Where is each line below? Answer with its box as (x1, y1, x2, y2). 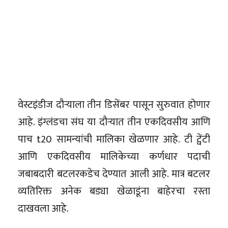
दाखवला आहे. (18, 199, 69, 217)
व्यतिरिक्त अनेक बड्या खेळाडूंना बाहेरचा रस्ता (18, 182, 210, 200)
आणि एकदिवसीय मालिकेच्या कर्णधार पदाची (18, 148, 210, 165)
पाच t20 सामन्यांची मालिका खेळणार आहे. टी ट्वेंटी (18, 130, 210, 148)
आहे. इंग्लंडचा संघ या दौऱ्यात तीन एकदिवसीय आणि (18, 113, 210, 131)
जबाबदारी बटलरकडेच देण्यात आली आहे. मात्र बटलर (18, 165, 210, 183)
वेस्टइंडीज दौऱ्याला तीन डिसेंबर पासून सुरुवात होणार (18, 96, 210, 113)
